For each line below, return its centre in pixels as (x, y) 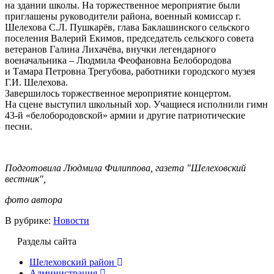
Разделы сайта (47, 241)
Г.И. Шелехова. (36, 82)
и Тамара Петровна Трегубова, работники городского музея (130, 71)
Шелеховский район (72, 262)
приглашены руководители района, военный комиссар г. (123, 16)
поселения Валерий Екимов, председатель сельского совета (129, 38)
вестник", (25, 179)
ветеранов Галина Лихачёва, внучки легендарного (110, 49)
